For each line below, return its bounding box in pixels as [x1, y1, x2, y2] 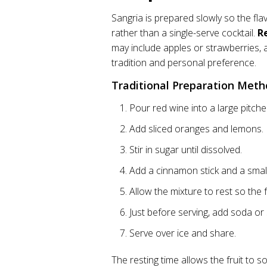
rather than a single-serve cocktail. [111, 26, 257, 39]
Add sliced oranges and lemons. [129, 122, 263, 135]
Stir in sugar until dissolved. [129, 143, 242, 156]
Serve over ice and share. [129, 226, 236, 240]
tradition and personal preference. [111, 56, 256, 69]
